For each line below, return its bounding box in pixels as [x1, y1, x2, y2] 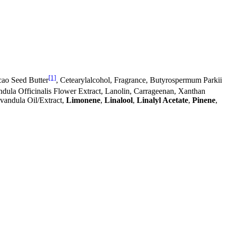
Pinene [192, 96, 215, 105]
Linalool [104, 96, 133, 105]
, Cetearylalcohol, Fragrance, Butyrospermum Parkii [56, 75, 222, 84]
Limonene [66, 96, 100, 105]
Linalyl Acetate [137, 96, 188, 105]
